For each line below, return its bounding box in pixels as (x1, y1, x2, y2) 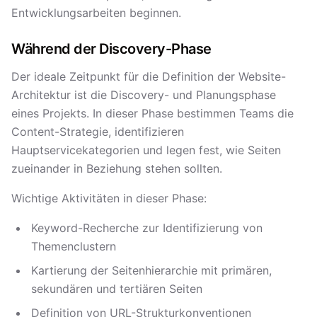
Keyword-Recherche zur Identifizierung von (31, 221, 263, 235)
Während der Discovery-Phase (11, 40, 212, 57)
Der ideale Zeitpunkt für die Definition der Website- (11, 69, 286, 83)
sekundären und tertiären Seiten (31, 282, 202, 296)
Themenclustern (31, 239, 116, 253)
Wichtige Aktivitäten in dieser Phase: (11, 191, 207, 205)
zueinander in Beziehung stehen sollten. (11, 161, 222, 175)
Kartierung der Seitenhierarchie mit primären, (31, 263, 272, 277)
